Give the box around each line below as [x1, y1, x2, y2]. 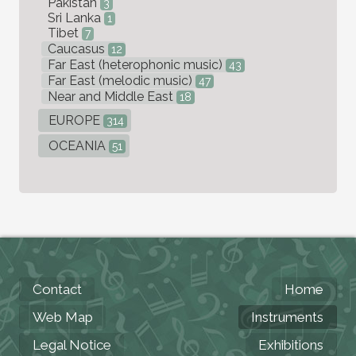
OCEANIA [45, 137, 109, 153]
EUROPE [45, 112, 103, 128]
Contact [33, 281, 82, 297]
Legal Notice [33, 336, 111, 353]
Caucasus [44, 41, 108, 56]
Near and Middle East [44, 88, 176, 104]
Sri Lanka [44, 10, 104, 25]
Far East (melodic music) [44, 72, 195, 88]
